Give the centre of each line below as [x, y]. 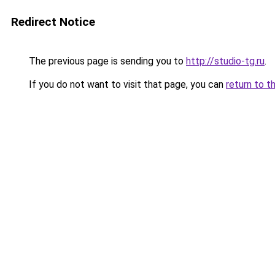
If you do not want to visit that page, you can [126, 84]
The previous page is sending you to [106, 61]
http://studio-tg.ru [225, 61]
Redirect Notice [53, 22]
